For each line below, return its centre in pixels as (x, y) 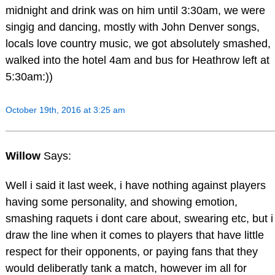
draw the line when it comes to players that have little (134, 235)
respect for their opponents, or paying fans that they (131, 252)
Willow (24, 156)
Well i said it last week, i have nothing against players (135, 186)
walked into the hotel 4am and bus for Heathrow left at (137, 60)
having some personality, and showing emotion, (121, 202)
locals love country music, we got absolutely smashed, (138, 43)
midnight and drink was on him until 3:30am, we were (135, 10)
